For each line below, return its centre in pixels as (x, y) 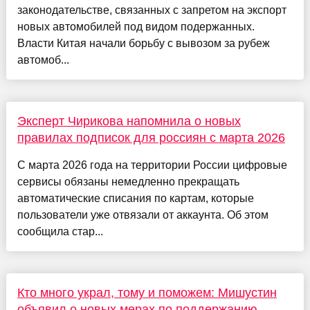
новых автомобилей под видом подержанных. (136, 26)
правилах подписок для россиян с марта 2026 (151, 137)
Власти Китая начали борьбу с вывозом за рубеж (143, 43)
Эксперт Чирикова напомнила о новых (129, 121)
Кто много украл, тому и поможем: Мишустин (147, 292)
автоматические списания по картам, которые (135, 198)
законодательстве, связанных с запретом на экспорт (152, 10)
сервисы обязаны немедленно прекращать (128, 181)
